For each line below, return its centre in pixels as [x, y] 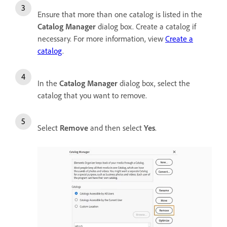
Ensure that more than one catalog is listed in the [120, 14]
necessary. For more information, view [101, 39]
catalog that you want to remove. [92, 96]
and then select [117, 128]
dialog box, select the [154, 83]
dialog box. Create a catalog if [146, 27]
